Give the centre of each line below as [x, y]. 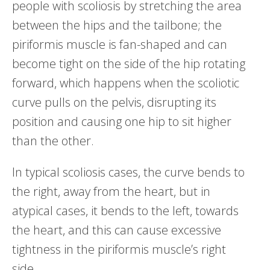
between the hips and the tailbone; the [117, 25]
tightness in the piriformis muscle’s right [119, 249]
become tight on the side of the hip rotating [129, 63]
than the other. [53, 140]
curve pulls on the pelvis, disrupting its [114, 102]
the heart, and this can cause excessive [117, 230]
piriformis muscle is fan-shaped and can [120, 44]
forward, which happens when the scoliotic [126, 83]
